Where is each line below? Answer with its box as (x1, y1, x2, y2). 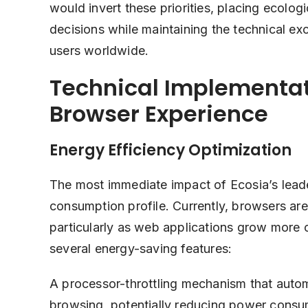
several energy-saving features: (49, 241, 232, 256)
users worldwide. (49, 43, 149, 58)
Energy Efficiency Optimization (49, 140, 291, 161)
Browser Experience (49, 98, 268, 129)
